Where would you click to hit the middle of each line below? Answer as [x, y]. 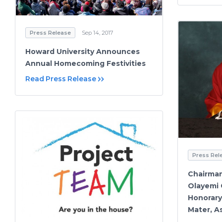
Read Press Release [61, 79]
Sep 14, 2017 [97, 33]
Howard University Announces [83, 52]
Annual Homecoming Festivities [85, 64]
